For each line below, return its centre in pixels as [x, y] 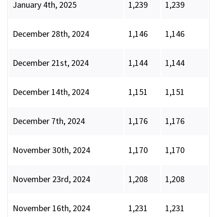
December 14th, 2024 [51, 92]
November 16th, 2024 [51, 208]
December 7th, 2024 [49, 121]
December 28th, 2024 [51, 34]
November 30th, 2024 [51, 150]
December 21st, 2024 [51, 63]
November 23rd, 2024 [51, 179]
